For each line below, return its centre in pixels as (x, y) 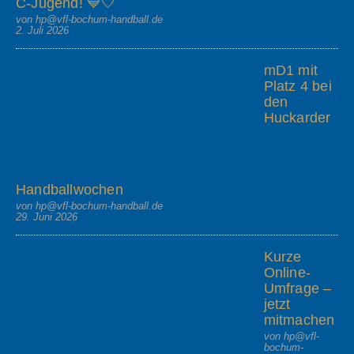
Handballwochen (70, 190)
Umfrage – (298, 289)
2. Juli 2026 (42, 30)
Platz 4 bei (298, 86)
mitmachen (299, 320)
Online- (287, 273)
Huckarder (297, 117)
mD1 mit (290, 70)
